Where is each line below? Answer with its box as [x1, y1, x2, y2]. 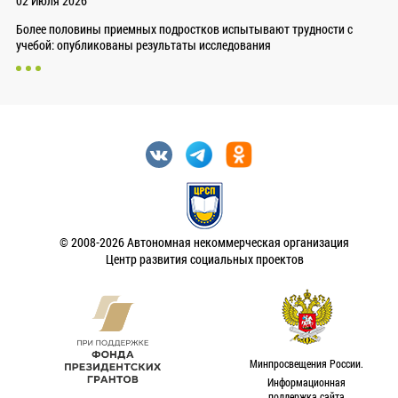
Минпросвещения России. [249, 355, 363, 370]
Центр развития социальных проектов [105, 251, 304, 268]
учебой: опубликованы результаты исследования [15, 36, 271, 54]
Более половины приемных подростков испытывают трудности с [15, 20, 353, 38]
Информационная [267, 374, 346, 389]
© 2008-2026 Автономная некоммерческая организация [60, 234, 350, 251]
